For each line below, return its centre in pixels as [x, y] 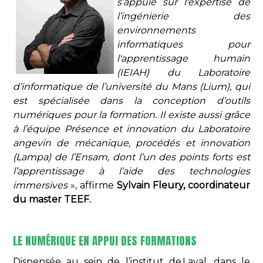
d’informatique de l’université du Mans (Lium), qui [131, 87]
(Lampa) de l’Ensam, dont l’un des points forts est [131, 157]
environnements [156, 31]
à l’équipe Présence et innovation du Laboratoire [131, 129]
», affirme [92, 186]
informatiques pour [183, 45]
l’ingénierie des [183, 16]
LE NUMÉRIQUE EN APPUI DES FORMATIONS [105, 241]
